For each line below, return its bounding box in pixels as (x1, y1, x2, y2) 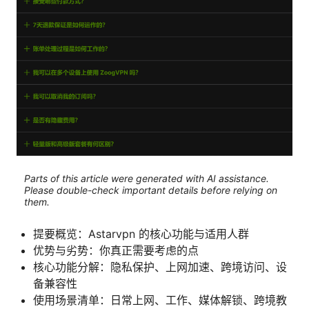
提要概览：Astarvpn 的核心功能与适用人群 (33, 226, 249, 241)
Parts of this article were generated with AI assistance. (23, 172, 269, 185)
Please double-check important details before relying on (23, 184, 277, 197)
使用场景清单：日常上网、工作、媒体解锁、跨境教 (33, 292, 287, 307)
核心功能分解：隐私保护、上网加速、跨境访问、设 (33, 259, 287, 274)
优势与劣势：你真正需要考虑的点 (33, 243, 199, 257)
